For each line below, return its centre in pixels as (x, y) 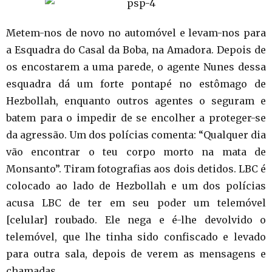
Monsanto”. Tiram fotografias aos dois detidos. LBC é (136, 169)
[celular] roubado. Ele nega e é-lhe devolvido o (136, 220)
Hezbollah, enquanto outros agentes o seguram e (136, 101)
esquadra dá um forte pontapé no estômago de (136, 84)
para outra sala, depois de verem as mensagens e (136, 254)
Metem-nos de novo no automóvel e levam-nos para (136, 33)
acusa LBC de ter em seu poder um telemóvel (136, 203)
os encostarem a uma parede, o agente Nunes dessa (136, 67)
